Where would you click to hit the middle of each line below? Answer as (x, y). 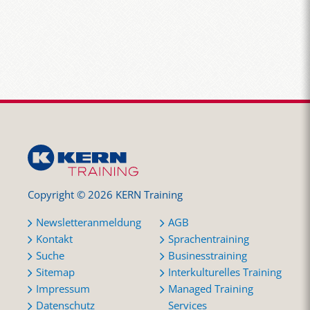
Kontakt (54, 239)
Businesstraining (208, 255)
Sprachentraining (209, 239)
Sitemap (55, 272)
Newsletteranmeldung (89, 222)
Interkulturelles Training (225, 272)
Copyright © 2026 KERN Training (105, 195)
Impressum (63, 289)
